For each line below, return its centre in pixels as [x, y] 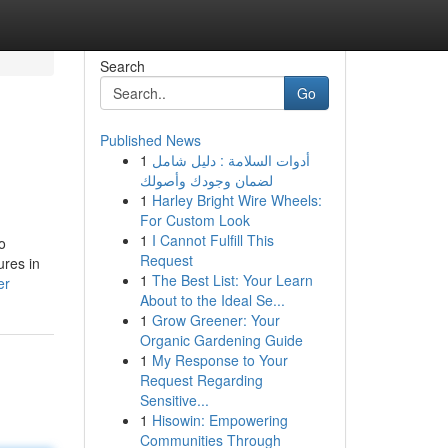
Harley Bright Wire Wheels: [236, 200]
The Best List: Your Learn [232, 280]
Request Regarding [201, 380]
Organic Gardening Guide [221, 340]
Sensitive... [174, 400]
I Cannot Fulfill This [212, 240]
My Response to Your [219, 360]
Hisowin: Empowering [219, 420]
